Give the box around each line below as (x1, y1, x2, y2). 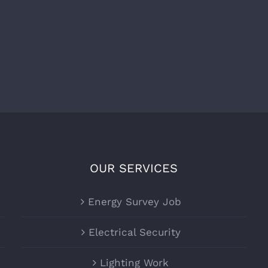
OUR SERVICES (90, 161, 178, 176)
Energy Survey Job (87, 196, 181, 208)
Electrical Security (88, 226, 181, 239)
